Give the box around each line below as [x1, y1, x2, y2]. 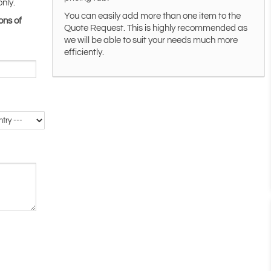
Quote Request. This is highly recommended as [64, 24, 248, 33]
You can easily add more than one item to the [64, 11, 241, 21]
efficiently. [64, 48, 105, 57]
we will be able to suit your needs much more [64, 36, 238, 45]
